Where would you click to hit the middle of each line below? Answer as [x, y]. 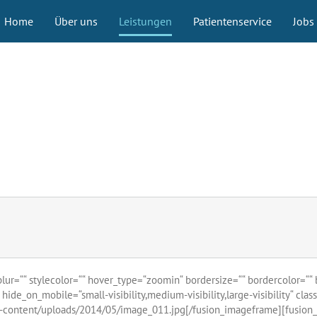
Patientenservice [232, 21]
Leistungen [145, 21]
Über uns [76, 21]
